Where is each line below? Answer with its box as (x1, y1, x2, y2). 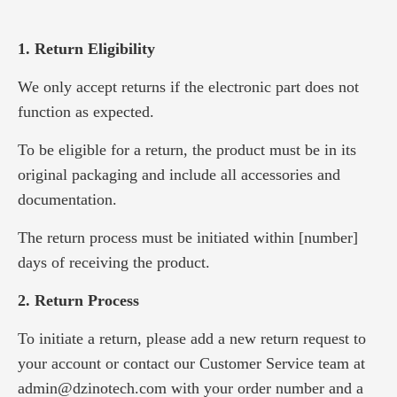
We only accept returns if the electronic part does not (18, 78, 359, 96)
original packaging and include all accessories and (18, 166, 340, 183)
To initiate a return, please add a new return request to (18, 330, 366, 347)
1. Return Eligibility (18, 40, 155, 58)
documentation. (18, 191, 117, 208)
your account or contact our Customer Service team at (18, 354, 365, 372)
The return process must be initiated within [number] (18, 229, 358, 246)
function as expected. (18, 103, 154, 121)
